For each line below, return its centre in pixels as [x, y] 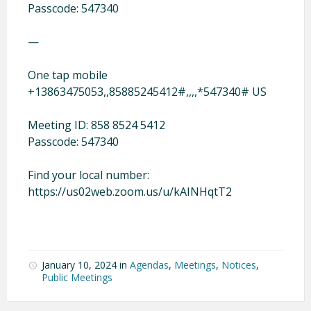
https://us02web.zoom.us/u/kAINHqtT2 [130, 191]
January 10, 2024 [81, 264]
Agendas [149, 264]
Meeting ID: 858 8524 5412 [96, 125]
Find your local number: [89, 175]
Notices [239, 264]
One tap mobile [68, 75]
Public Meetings [77, 277]
